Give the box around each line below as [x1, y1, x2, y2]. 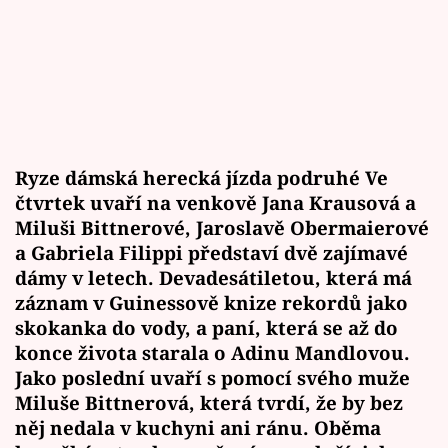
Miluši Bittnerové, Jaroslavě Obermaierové [15, 215, 429, 241]
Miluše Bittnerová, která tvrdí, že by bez [15, 390, 403, 416]
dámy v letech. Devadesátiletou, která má [15, 265, 412, 291]
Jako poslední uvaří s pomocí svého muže [15, 365, 410, 391]
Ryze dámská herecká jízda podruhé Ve [15, 165, 388, 191]
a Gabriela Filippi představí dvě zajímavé [15, 240, 408, 266]
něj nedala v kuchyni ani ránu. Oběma [15, 415, 381, 441]
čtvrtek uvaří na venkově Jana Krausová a [15, 190, 416, 216]
